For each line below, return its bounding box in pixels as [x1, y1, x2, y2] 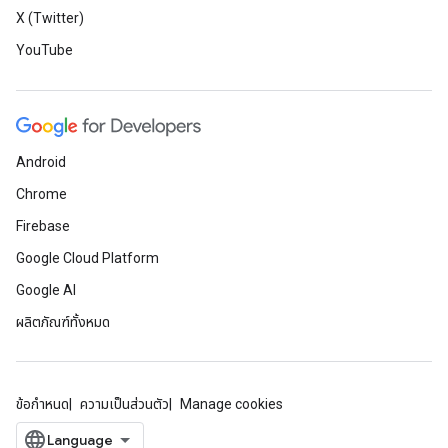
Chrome [16, 186, 67, 202]
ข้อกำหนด [16, 396, 69, 412]
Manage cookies [180, 396, 283, 412]
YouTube [16, 42, 73, 58]
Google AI [16, 282, 76, 298]
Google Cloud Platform [16, 250, 159, 266]
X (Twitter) [16, 10, 84, 26]
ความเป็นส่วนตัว [80, 396, 169, 412]
